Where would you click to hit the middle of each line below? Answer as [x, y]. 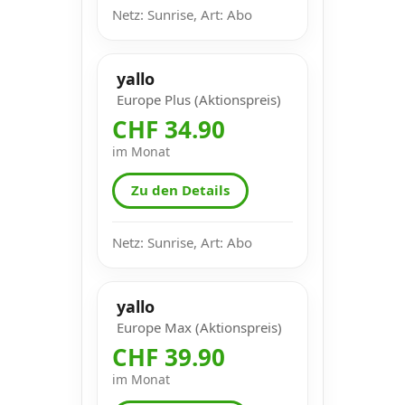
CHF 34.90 [169, 129]
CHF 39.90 [169, 357]
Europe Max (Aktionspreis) [199, 327]
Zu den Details [180, 190]
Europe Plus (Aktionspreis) [199, 99]
